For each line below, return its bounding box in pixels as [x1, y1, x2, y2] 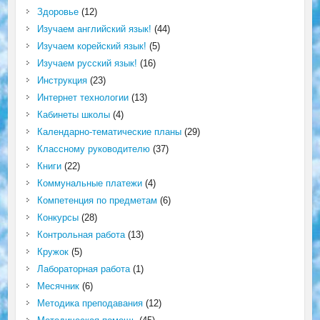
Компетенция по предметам [36, 195, 157, 206]
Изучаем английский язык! [36, 24, 151, 34]
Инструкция [36, 75, 87, 86]
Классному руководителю [36, 144, 150, 154]
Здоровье [36, 6, 79, 17]
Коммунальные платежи [36, 178, 142, 189]
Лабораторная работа [36, 264, 130, 274]
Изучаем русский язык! [36, 58, 137, 69]
